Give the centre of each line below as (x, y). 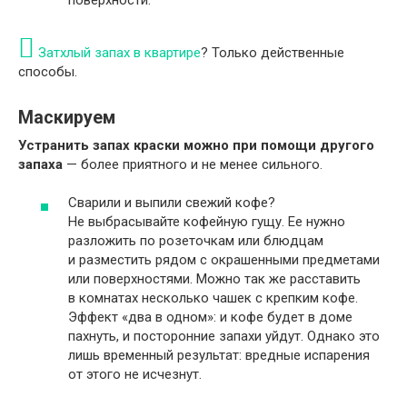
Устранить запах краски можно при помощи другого (196, 145)
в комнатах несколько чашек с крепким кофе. (213, 298)
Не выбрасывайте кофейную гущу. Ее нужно (207, 222)
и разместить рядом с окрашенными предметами (224, 260)
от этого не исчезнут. (135, 374)
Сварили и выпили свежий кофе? (172, 203)
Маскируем (67, 117)
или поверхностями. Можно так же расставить (214, 279)
